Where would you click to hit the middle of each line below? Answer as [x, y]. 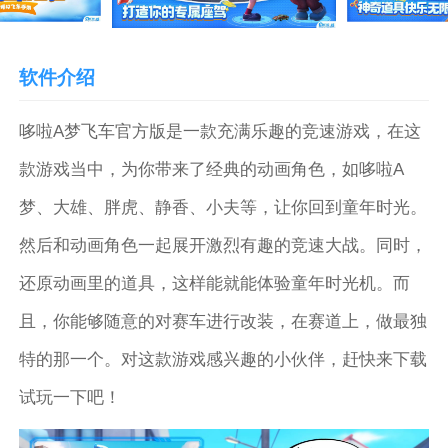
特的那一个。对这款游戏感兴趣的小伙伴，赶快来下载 [223, 359]
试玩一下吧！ [70, 397]
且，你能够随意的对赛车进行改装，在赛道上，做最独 [223, 321]
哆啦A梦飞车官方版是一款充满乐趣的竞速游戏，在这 [220, 131]
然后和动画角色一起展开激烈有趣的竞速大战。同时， [223, 245]
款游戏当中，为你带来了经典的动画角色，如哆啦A [212, 169]
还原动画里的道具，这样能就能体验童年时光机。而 [215, 283]
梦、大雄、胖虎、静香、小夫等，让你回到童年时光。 [223, 207]
